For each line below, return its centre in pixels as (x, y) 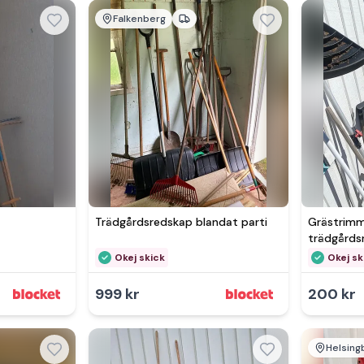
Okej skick (139, 258)
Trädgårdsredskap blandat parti (181, 222)
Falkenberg (139, 19)
